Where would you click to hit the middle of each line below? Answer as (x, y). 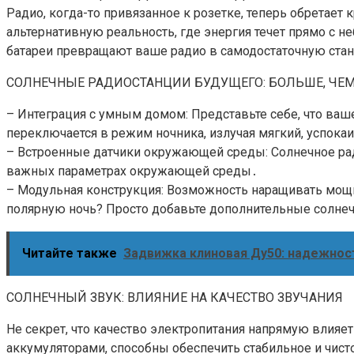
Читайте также (70, 253)
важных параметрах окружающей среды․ (132, 171)
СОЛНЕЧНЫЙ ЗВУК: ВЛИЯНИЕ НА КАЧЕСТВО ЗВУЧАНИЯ (175, 297)
